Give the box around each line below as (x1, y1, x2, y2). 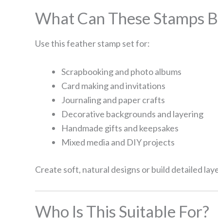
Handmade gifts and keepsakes (61, 122, 179, 133)
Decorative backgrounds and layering (61, 108, 203, 119)
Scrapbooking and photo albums (61, 66, 182, 77)
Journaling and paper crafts (61, 94, 165, 105)
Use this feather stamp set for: (35, 38, 150, 49)
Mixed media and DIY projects (61, 136, 175, 147)
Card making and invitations (61, 80, 165, 91)
